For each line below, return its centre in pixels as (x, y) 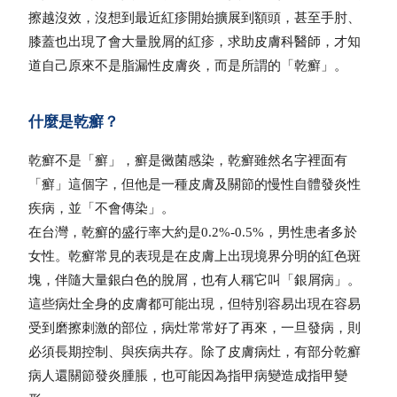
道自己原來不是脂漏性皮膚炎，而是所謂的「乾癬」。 (188, 66)
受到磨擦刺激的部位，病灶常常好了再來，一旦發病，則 (195, 328)
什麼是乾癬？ (74, 122)
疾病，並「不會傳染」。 (102, 209)
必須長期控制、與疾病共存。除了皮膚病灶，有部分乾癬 (195, 352)
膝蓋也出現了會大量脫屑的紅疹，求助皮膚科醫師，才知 (195, 42)
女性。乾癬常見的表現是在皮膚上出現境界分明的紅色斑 (195, 257)
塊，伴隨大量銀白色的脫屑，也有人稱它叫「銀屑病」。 (195, 280)
